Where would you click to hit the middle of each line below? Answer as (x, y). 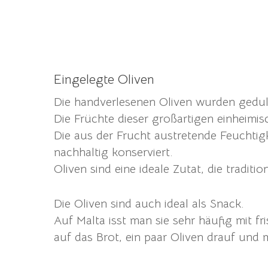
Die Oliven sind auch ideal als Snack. (149, 203)
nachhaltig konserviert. (113, 152)
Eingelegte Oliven (104, 79)
